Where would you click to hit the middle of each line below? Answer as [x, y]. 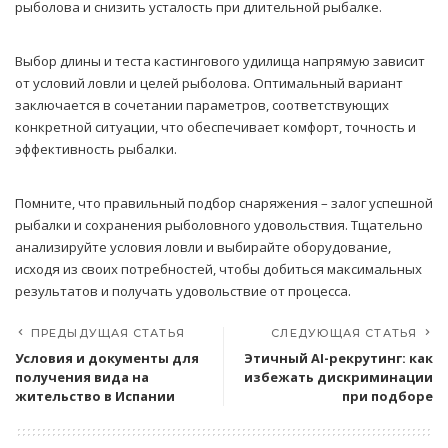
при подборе [387, 396]
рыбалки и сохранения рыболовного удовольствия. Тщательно [219, 225]
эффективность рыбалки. [96, 149]
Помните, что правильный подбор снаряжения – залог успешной [224, 203]
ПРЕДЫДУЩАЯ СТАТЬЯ [108, 333]
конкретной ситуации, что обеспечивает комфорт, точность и [215, 127]
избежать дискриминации [338, 377]
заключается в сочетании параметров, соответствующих [202, 105]
